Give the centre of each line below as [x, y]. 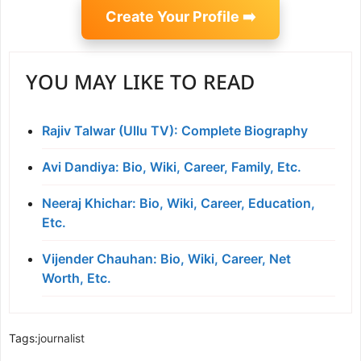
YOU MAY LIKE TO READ [140, 84]
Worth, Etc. [77, 278]
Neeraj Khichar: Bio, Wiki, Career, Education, [178, 203]
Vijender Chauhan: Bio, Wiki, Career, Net [166, 258]
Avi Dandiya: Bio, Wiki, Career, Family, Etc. [172, 166]
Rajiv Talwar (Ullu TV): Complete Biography [175, 130]
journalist [61, 338]
